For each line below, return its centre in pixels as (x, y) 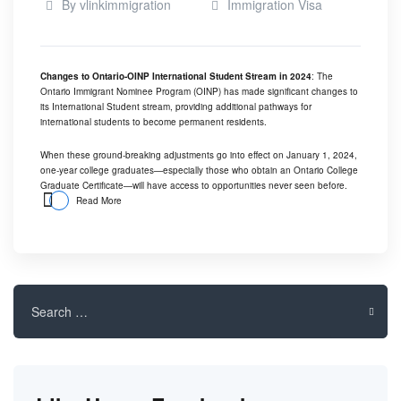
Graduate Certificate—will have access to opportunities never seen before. (194, 185)
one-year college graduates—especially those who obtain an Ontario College (199, 170)
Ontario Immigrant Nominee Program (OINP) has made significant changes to (199, 91)
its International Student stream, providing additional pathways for (176, 106)
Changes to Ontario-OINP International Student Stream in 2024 (176, 76)
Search (28, 290)
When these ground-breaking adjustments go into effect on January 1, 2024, (199, 154)
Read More (99, 200)
